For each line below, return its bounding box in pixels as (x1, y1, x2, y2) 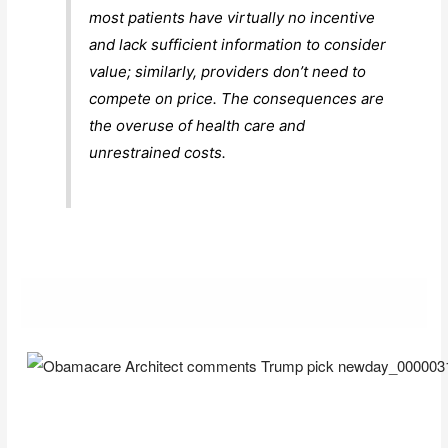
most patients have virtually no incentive (89, 8, 376, 28)
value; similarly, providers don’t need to (89, 62, 367, 82)
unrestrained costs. (89, 143, 227, 163)
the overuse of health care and (89, 116, 306, 136)
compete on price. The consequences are (89, 89, 385, 109)
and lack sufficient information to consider (89, 35, 387, 55)
